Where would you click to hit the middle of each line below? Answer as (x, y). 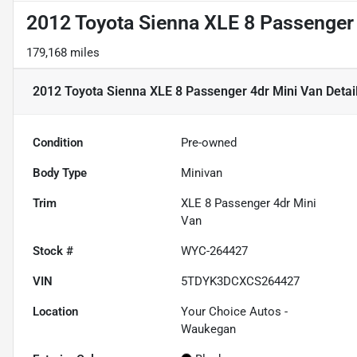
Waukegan (209, 330)
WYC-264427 (215, 251)
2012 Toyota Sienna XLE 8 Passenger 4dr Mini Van (178, 92)
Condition (58, 143)
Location (55, 312)
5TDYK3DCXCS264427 (241, 282)
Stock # (53, 251)
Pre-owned (209, 143)
